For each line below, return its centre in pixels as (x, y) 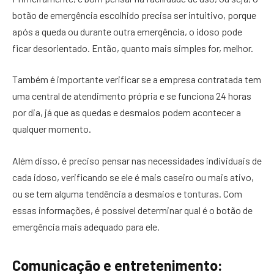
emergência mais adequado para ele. (86, 226)
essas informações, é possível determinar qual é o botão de (132, 210)
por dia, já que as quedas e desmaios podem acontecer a (127, 113)
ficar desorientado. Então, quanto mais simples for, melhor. (133, 48)
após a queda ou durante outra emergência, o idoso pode (127, 31)
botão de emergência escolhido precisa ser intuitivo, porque (134, 15)
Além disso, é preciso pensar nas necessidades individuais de (137, 160)
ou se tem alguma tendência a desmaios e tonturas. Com (127, 193)
